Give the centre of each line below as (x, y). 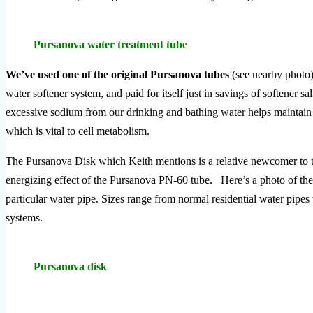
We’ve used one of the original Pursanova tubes (117, 74)
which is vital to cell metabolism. (78, 131)
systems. (24, 217)
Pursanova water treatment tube (110, 44)
